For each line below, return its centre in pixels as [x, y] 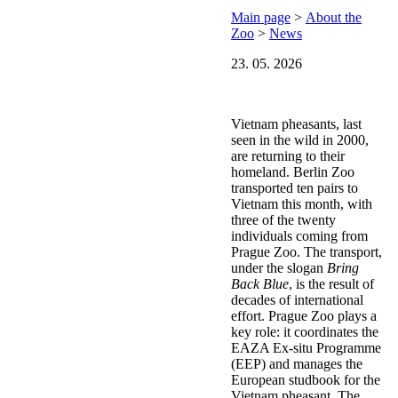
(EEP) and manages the [297, 364]
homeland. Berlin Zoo [293, 172]
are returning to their [288, 156]
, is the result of [331, 284]
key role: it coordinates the [305, 332]
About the [334, 18]
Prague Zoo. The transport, [306, 252]
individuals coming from [299, 236]
